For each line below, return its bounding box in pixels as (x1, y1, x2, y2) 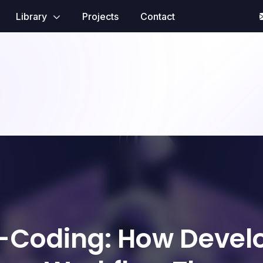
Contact (140, 10, 175, 22)
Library (15, 10, 49, 22)
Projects (82, 10, 119, 22)
